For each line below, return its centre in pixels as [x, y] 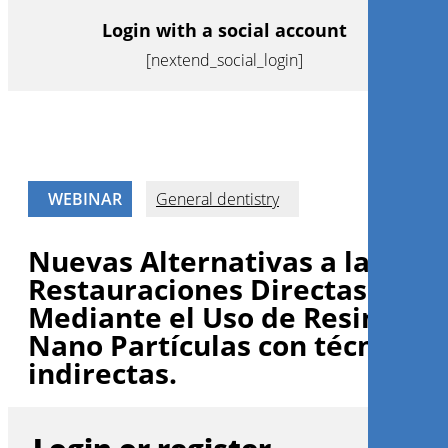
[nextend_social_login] [224, 60]
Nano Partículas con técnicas [228, 345]
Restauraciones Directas [197, 289]
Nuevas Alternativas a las [206, 261]
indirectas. [102, 373]
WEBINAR [85, 199]
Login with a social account [224, 30]
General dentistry [217, 199]
